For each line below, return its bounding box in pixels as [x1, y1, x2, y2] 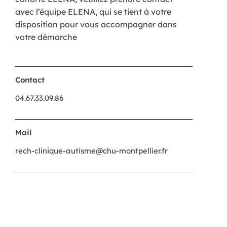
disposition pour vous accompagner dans [15, 19, 177, 29]
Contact [15, 75, 45, 85]
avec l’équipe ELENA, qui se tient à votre [15, 6, 171, 17]
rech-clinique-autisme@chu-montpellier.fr [15, 146, 168, 156]
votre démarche [15, 31, 77, 42]
